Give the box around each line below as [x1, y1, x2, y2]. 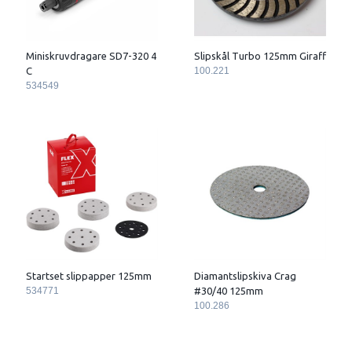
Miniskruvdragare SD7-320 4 [26, 49, 156, 61]
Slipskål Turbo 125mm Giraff [194, 49, 326, 61]
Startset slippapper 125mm [26, 269, 152, 281]
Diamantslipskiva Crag [194, 269, 296, 281]
